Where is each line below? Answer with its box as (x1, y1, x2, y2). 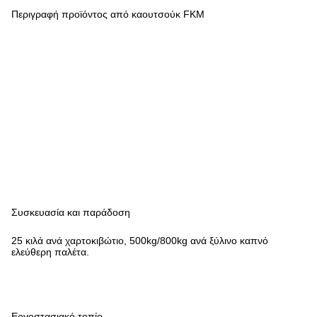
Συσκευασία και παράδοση (11, 207, 130, 218)
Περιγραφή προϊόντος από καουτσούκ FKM (11, 8, 204, 20)
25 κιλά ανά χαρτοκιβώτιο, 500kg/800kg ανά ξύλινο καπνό (11, 235, 268, 246)
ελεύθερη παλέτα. (11, 246, 89, 258)
